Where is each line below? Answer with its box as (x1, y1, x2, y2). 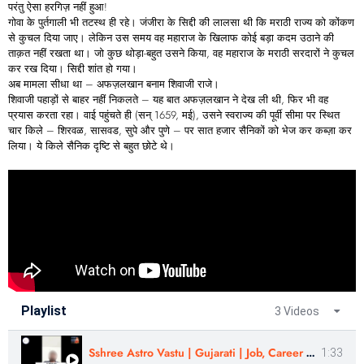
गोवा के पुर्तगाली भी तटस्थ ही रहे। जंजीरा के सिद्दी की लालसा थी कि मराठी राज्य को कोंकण (8, 14, 354, 30)
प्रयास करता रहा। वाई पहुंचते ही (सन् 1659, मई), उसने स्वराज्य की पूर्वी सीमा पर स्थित (8, 106, 340, 123)
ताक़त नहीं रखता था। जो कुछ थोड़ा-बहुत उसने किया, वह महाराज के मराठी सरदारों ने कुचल (8, 45, 354, 61)
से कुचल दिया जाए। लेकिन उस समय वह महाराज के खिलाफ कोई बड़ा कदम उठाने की (8, 29, 334, 45)
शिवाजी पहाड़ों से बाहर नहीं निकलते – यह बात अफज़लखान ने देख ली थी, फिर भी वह (8, 91, 328, 107)
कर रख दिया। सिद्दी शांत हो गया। (8, 60, 137, 76)
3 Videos (275, 304, 319, 318)
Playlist (21, 302, 67, 318)
